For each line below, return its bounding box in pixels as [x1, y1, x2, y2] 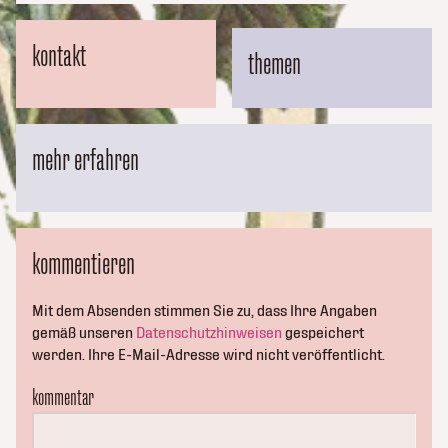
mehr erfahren [32, 144, 139, 177]
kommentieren [32, 248, 135, 281]
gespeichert [282, 325, 364, 342]
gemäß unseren [32, 325, 136, 342]
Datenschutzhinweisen [136, 325, 282, 342]
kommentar [32, 385, 94, 410]
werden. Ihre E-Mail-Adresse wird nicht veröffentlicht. [32, 347, 385, 364]
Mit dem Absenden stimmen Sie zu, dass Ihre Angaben [32, 303, 377, 320]
